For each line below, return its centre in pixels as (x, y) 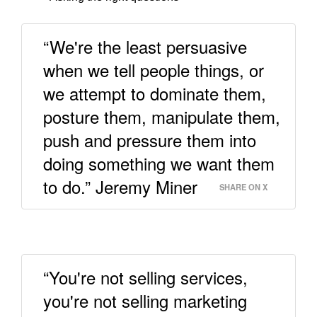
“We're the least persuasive (145, 46)
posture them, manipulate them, (162, 116)
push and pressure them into (150, 140)
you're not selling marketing (145, 300)
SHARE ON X (243, 187)
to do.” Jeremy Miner (120, 186)
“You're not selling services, (145, 277)
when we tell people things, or (154, 70)
